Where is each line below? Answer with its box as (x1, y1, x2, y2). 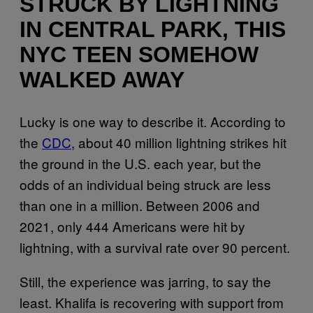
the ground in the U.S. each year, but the (20, 153, 261, 173)
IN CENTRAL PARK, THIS (20, 17, 286, 43)
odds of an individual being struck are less (20, 174, 271, 194)
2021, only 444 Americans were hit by (20, 216, 245, 235)
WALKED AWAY (20, 67, 184, 93)
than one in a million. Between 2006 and (20, 195, 260, 214)
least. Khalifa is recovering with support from (20, 292, 284, 312)
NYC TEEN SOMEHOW (20, 42, 259, 68)
